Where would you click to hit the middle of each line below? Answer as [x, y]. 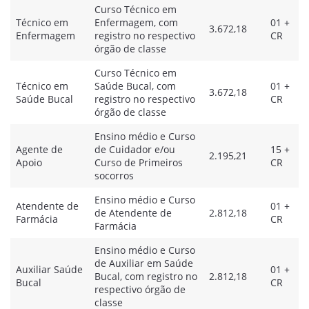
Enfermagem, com [136, 22]
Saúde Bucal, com [135, 86]
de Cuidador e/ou [135, 149]
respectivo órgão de [140, 289]
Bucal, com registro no [146, 276]
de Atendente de [133, 213]
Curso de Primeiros [139, 162]
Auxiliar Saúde [49, 269]
